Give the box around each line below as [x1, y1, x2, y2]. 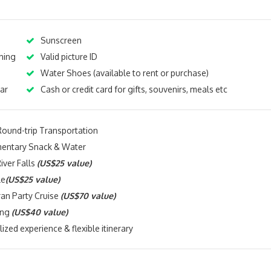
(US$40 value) [11, 207, 68, 218]
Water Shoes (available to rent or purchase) [41, 68, 209, 79]
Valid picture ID [41, 51, 97, 62]
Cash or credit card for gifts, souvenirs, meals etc [41, 84, 227, 95]
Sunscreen [41, 35, 82, 46]
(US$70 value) [60, 191, 116, 201]
